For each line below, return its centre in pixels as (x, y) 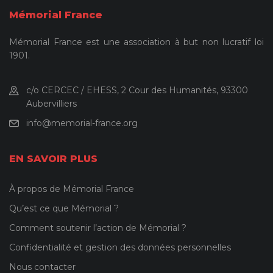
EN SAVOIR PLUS (53, 158)
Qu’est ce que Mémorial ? (64, 208)
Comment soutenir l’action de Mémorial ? (98, 228)
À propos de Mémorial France (72, 189)
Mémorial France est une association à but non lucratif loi (136, 42)
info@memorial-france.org (82, 123)
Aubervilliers (51, 103)
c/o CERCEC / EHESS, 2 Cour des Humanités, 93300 (137, 90)
